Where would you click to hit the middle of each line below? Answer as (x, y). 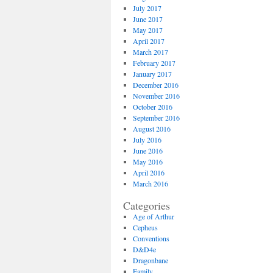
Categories (147, 205)
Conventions (151, 238)
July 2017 (147, 8)
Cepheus (145, 227)
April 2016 (148, 172)
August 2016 (151, 129)
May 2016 (147, 161)
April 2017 (148, 41)
